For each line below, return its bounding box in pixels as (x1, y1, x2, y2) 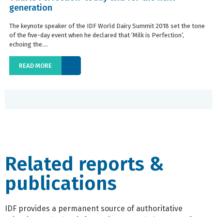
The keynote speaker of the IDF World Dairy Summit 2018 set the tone (9, 22, 205, 30)
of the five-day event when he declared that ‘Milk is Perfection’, (9, 31, 184, 39)
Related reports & (5, 152, 164, 176)
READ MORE (19, 62, 52, 69)
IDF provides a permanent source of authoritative (5, 203, 183, 213)
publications (5, 171, 117, 195)
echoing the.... (9, 41, 48, 48)
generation (9, 2, 52, 14)
